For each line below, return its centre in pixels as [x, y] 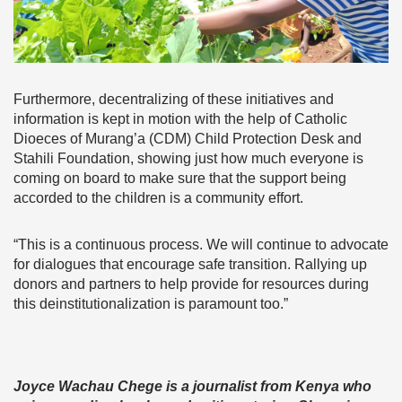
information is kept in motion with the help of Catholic [180, 119]
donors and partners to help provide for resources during [191, 284]
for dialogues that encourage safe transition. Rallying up [190, 265]
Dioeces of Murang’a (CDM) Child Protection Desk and [188, 139]
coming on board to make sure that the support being [180, 179]
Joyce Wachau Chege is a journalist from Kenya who [192, 387]
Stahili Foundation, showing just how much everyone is [188, 159]
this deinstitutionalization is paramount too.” [151, 304]
